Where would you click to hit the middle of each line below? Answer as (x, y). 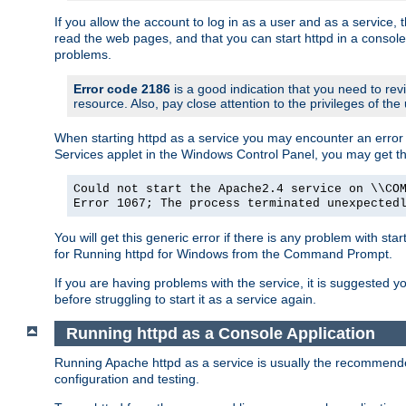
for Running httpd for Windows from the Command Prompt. (223, 253)
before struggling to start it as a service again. (185, 299)
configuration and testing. (127, 379)
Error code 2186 (122, 88)
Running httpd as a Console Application (220, 333)
